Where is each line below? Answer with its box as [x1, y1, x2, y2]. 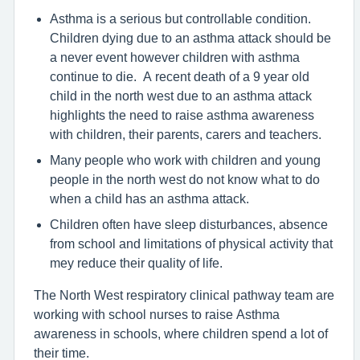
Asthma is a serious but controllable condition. [50, 12, 314, 25]
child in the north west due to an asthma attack [50, 89, 312, 102]
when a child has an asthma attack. [50, 192, 249, 205]
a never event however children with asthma [50, 51, 300, 63]
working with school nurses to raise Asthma [34, 308, 280, 321]
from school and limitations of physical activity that [50, 237, 333, 250]
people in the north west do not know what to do [50, 173, 320, 186]
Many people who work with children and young [50, 153, 321, 166]
